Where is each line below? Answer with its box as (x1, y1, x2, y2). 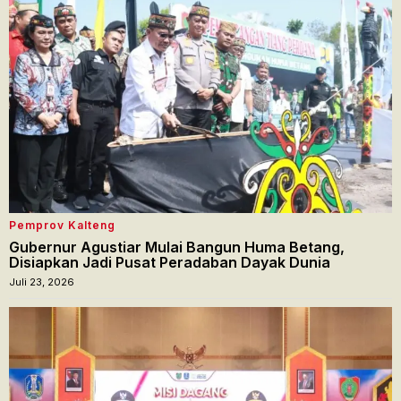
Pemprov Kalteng (9, 218, 115, 232)
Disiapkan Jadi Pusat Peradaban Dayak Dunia (9, 252, 330, 271)
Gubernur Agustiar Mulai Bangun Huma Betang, (9, 237, 345, 256)
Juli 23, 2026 (9, 275, 74, 288)
